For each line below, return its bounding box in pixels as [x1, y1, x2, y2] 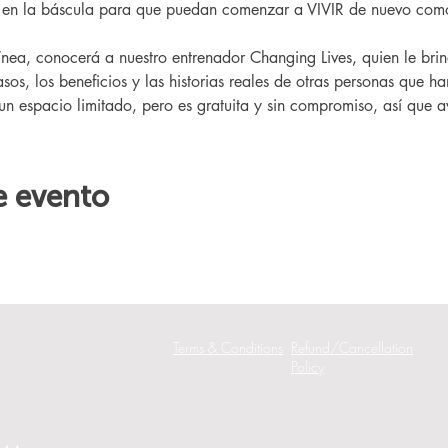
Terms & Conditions [173, 338, 283, 357]
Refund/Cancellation [291, 338, 413, 357]
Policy [291, 357, 324, 376]
